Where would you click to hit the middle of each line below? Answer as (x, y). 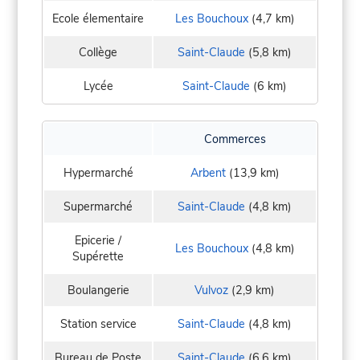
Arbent (208, 173)
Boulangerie (98, 290)
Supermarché (98, 207)
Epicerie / (98, 241)
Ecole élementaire (98, 19)
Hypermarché (98, 173)
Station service (98, 324)
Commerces (235, 139)
